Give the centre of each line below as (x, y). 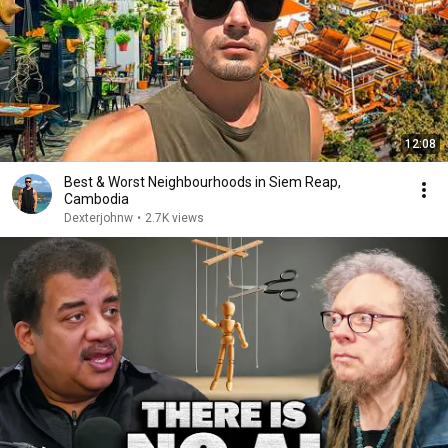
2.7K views (174, 218)
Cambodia (96, 199)
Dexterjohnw (98, 218)
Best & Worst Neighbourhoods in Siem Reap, (202, 182)
